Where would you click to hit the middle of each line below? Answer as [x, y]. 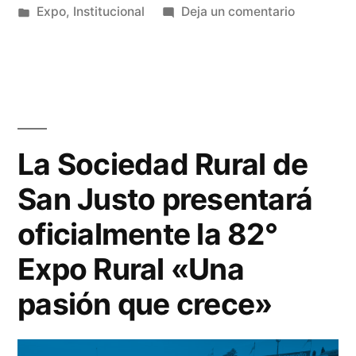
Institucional [108, 12]
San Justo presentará [165, 199]
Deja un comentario [238, 12]
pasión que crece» [145, 304]
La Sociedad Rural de [163, 164]
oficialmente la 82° [147, 234]
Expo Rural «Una [131, 269]
